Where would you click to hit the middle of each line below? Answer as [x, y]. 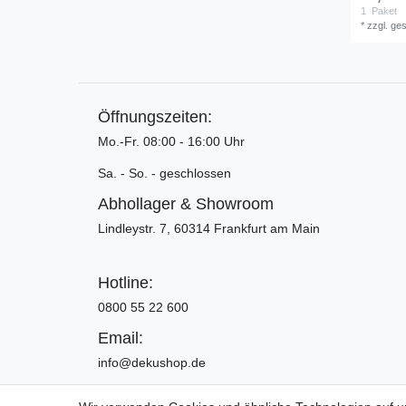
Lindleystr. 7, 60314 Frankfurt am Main [209, 228]
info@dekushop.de [152, 362]
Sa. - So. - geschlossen [164, 173]
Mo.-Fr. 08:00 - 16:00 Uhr [171, 141]
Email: [121, 338]
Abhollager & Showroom [186, 203]
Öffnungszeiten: [155, 116]
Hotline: [126, 282]
